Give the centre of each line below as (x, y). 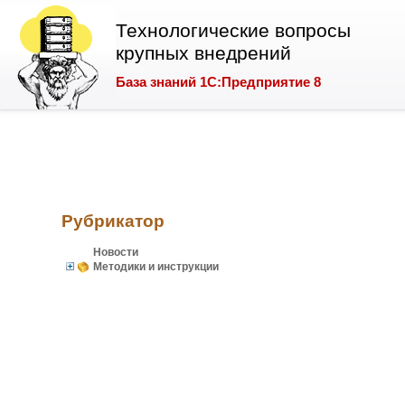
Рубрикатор (113, 221)
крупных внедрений (203, 53)
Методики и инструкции (155, 266)
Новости (116, 252)
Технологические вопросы (233, 31)
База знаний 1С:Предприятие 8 (218, 82)
